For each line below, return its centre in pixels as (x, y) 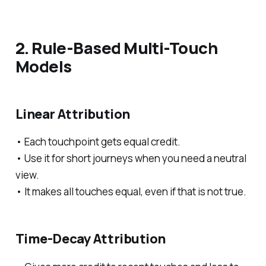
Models (43, 66)
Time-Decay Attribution (91, 239)
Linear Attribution (72, 114)
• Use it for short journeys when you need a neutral (131, 159)
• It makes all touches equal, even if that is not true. (131, 192)
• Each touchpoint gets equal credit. (98, 142)
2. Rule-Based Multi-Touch (117, 48)
